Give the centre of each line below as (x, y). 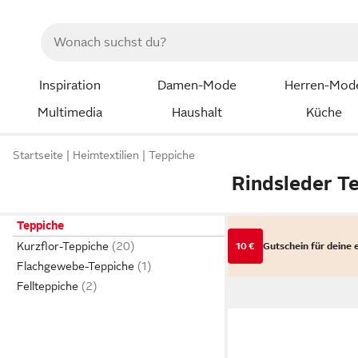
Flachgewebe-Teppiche (76, 266)
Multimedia (70, 112)
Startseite (38, 155)
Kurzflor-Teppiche (63, 246)
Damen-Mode (197, 86)
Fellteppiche (48, 286)
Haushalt (197, 112)
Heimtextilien (106, 155)
